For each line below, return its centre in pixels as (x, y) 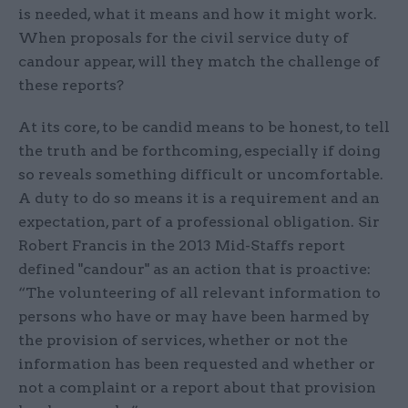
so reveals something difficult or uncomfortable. (201, 175)
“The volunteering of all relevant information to (199, 293)
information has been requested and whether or (197, 364)
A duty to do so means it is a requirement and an (199, 199)
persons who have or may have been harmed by (194, 317)
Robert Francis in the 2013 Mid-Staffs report (182, 246)
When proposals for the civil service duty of (184, 38)
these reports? (73, 86)
